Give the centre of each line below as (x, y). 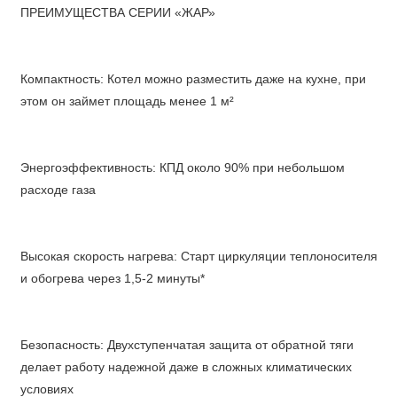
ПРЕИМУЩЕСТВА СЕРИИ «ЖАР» (117, 13)
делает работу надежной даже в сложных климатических (186, 368)
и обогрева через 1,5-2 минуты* (112, 279)
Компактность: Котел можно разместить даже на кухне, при (193, 80)
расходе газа (58, 191)
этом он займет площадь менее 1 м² (127, 102)
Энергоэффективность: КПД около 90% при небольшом (182, 168)
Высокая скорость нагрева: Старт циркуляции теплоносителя (198, 257)
